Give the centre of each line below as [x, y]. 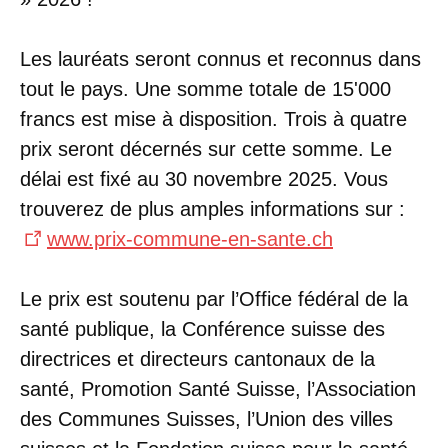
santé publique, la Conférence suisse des [202, 328]
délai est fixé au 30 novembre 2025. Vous [204, 178]
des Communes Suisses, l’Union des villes [206, 418]
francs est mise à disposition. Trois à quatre [213, 118]
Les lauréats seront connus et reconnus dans [220, 58]
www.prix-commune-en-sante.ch [190, 238]
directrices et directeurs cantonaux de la [197, 358]
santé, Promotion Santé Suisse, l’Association [218, 388]
